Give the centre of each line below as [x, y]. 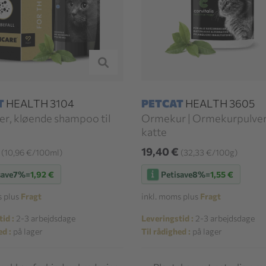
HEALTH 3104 [39, 104]
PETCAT [163, 104]
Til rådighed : [166, 232]
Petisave [177, 174]
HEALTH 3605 [219, 104]
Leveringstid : [168, 218]
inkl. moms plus [171, 197]
